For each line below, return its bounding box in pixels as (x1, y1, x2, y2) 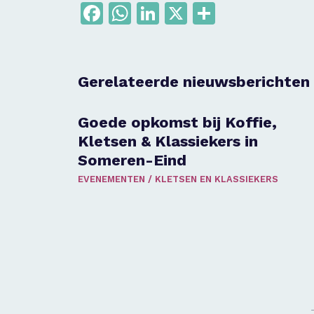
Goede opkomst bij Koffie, (78, 114, 277, 131)
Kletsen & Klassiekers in (78, 132, 258, 150)
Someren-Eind (78, 151, 186, 169)
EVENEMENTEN (78, 174, 145, 184)
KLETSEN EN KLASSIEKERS (155, 174, 278, 184)
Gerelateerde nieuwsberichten (78, 73, 310, 90)
